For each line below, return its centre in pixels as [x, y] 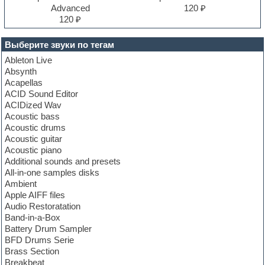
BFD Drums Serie [40, 240]
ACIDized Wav [33, 105]
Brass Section [32, 251]
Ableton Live [29, 60]
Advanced [70, 8]
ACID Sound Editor [42, 93]
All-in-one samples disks [52, 172]
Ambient [21, 183]
